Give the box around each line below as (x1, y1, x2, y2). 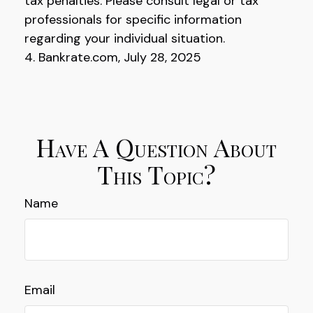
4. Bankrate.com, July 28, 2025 (24, 49, 201, 66)
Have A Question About (36, 130, 277, 163)
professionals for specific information (24, 11, 242, 28)
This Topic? (97, 157, 216, 191)
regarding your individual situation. (24, 30, 225, 47)
